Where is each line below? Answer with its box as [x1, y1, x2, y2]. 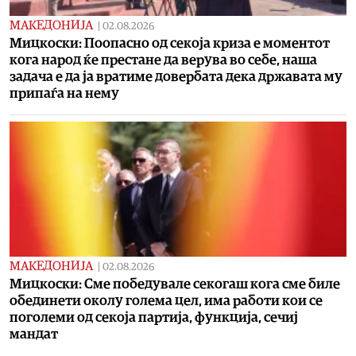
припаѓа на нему [10, 87, 119, 101]
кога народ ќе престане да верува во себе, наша [10, 53, 317, 68]
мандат [10, 327, 58, 342]
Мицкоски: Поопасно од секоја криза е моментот [10, 37, 330, 51]
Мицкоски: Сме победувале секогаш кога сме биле [10, 277, 340, 292]
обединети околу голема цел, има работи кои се [10, 294, 323, 308]
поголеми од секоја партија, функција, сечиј [10, 311, 298, 325]
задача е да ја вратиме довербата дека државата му [10, 70, 342, 84]
